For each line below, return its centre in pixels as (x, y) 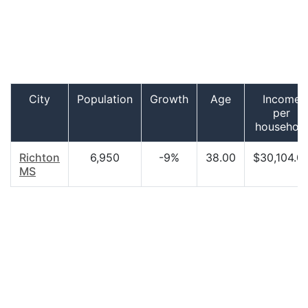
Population (105, 99)
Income (282, 99)
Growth (169, 99)
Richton (40, 157)
